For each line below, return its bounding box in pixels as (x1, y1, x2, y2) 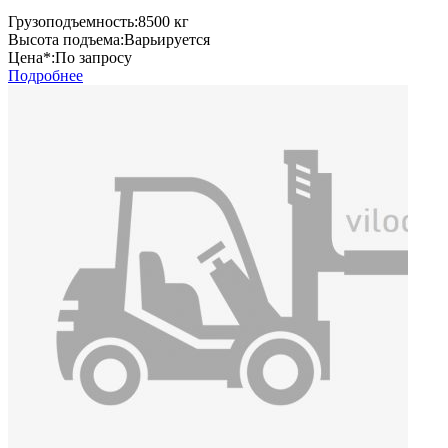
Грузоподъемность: (8, 12, 138, 30)
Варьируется (124, 30, 210, 48)
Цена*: (8, 48, 55, 66)
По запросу (55, 48, 132, 66)
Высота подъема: (8, 30, 124, 48)
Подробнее (8, 66, 83, 84)
